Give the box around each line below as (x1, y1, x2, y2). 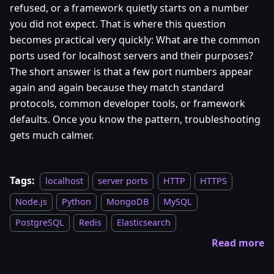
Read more (212, 236, 264, 250)
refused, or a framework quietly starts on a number (10, 1, 249, 15)
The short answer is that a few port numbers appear (10, 65, 253, 79)
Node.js (15, 196, 47, 208)
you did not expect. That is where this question (10, 17, 226, 31)
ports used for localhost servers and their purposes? (10, 49, 253, 63)
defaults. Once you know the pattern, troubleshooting (10, 113, 261, 127)
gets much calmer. (10, 128, 94, 143)
